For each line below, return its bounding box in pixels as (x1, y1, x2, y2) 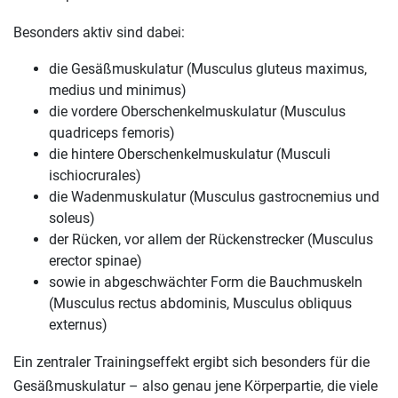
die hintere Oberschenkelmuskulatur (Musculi (49, 146, 330, 163)
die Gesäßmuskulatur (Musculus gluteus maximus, (49, 60, 367, 77)
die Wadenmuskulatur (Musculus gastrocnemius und (49, 188, 379, 205)
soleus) (49, 210, 95, 227)
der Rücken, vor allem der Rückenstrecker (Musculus (49, 231, 373, 248)
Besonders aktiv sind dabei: (13, 24, 185, 41)
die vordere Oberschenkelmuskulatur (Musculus (49, 103, 346, 120)
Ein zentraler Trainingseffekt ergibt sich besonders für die (13, 354, 370, 370)
